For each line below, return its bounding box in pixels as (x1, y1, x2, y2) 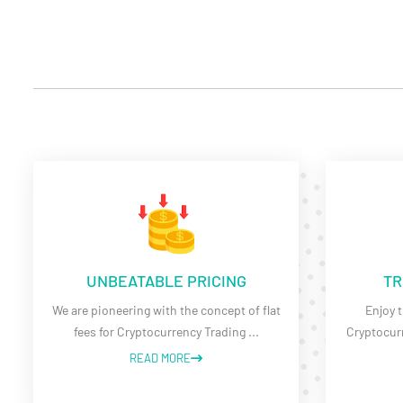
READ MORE (130, 351, 191, 365)
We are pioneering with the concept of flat (51, 302, 281, 318)
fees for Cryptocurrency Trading (73, 324, 248, 339)
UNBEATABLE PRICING (85, 271, 246, 291)
